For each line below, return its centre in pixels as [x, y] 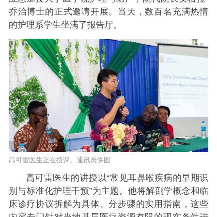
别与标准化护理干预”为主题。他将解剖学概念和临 [108, 191]
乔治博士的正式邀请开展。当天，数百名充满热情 [108, 12]
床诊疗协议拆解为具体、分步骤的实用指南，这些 [108, 204]
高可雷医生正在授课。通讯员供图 [59, 160]
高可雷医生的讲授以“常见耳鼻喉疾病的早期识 [117, 178]
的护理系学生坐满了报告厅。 [65, 25]
